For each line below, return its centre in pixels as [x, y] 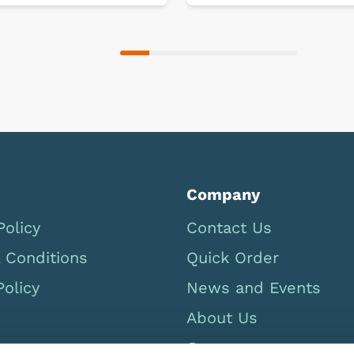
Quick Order [233, 257]
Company [223, 194]
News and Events [254, 287]
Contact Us [229, 227]
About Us [222, 317]
